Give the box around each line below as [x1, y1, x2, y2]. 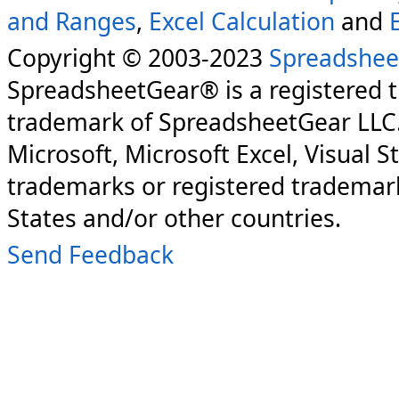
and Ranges [7, 5, 136, 38]
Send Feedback [7, 238, 174, 271]
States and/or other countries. [7, 202, 341, 235]
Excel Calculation [149, 5, 335, 38]
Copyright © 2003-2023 [7, 42, 269, 75]
